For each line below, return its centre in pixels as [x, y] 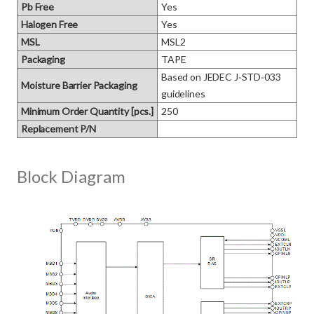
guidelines [183, 94]
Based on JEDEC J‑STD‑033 [221, 77]
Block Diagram [71, 176]
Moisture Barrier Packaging [79, 85]
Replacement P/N [59, 129]
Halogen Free [50, 24]
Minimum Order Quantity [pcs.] [87, 111]
